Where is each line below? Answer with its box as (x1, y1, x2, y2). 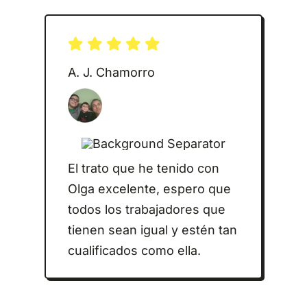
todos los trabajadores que (67, 201, 225, 217)
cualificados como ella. (67, 243, 201, 258)
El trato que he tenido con (67, 160, 219, 175)
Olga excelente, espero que (67, 181, 231, 196)
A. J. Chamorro (67, 65, 155, 80)
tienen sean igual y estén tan (67, 222, 237, 237)
